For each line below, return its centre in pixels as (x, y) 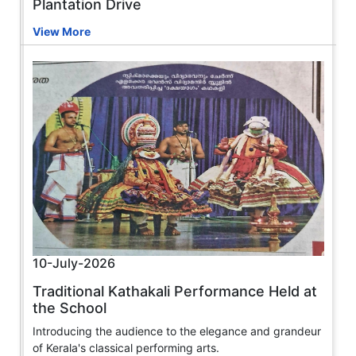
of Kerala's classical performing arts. (126, 347)
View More (62, 32)
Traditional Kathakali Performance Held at (175, 291)
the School (70, 308)
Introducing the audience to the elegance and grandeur (177, 331)
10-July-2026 (74, 263)
